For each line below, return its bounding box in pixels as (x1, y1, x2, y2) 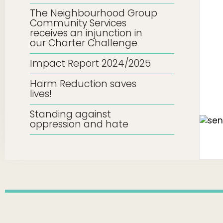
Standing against (30, 108, 111, 121)
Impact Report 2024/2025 (30, 57, 151, 70)
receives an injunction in (30, 26, 142, 40)
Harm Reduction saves (30, 77, 136, 91)
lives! (30, 87, 52, 101)
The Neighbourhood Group (30, 6, 157, 20)
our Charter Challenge (30, 36, 137, 50)
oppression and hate (30, 117, 128, 131)
